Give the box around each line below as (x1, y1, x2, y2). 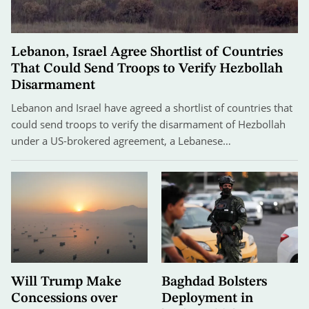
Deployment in (161, 292, 253, 306)
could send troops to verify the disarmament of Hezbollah (11, 117, 286, 132)
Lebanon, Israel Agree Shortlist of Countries (11, 46, 283, 60)
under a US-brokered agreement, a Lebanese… (11, 134, 231, 148)
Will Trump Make (11, 275, 121, 290)
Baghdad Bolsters (161, 275, 267, 290)
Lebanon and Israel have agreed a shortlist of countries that (11, 101, 292, 115)
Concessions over (11, 292, 117, 306)
